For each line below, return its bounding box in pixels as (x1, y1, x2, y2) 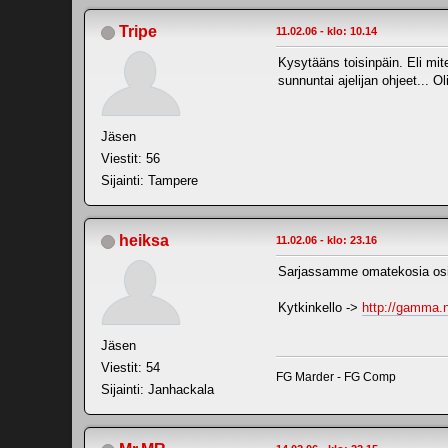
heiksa (119, 232, 169, 250)
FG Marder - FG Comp (276, 370, 396, 385)
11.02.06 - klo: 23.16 (276, 234, 377, 247)
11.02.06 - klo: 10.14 (276, 25, 377, 38)
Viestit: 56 (101, 151, 160, 167)
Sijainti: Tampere (101, 173, 198, 189)
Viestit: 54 (101, 360, 160, 376)
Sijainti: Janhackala (101, 382, 214, 398)
